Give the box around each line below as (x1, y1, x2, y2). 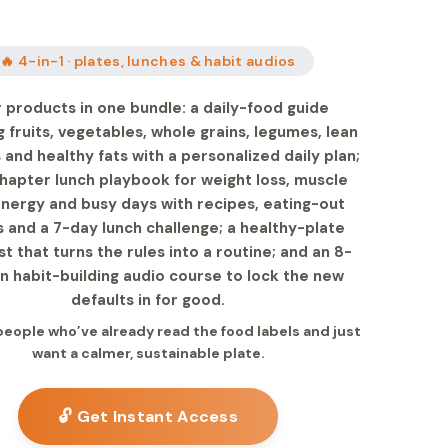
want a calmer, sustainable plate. (31, 344, 265, 362)
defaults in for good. (71, 290, 226, 310)
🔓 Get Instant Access (58, 406, 239, 427)
